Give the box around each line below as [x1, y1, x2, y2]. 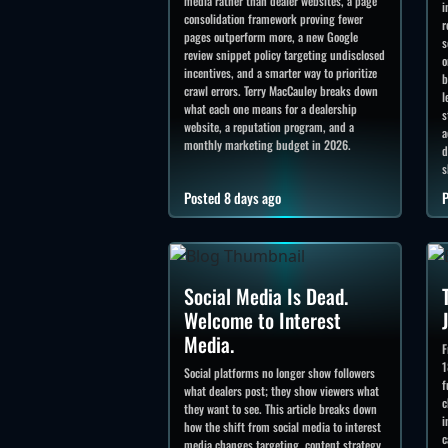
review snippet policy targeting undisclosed [184, 45, 385, 63]
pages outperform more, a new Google [184, 27, 358, 45]
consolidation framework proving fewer [184, 9, 363, 27]
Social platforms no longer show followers [184, 364, 375, 382]
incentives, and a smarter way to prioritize [184, 63, 377, 81]
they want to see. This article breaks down [184, 400, 377, 418]
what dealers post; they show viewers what [184, 382, 379, 400]
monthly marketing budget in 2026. [184, 135, 351, 153]
